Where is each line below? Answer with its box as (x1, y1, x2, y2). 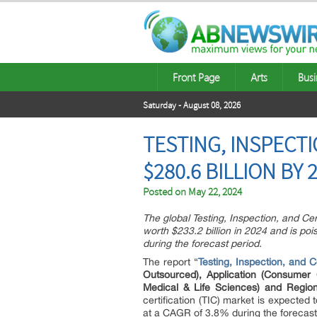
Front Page (173, 70, 220, 84)
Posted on (143, 185, 188, 199)
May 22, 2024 (188, 185, 242, 199)
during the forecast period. (143, 238, 262, 249)
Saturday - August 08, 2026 (143, 100, 241, 111)
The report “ (143, 256, 198, 267)
